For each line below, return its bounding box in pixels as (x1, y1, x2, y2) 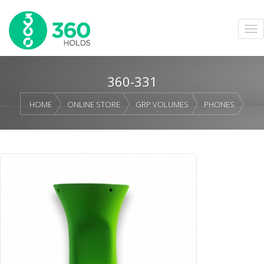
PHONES (204, 99, 235, 110)
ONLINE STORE (67, 99, 120, 110)
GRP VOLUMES (136, 99, 189, 110)
